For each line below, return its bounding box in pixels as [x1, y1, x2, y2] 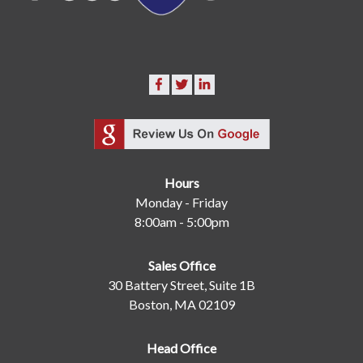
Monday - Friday [135, 194, 228, 210]
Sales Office [147, 257, 216, 273]
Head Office [147, 340, 216, 356]
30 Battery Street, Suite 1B [108, 276, 255, 293]
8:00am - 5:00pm [134, 213, 229, 229]
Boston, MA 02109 [128, 296, 235, 312]
